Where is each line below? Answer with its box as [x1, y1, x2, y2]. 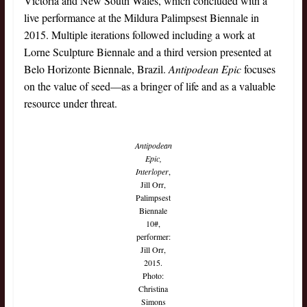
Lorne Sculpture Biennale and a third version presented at [23, 45, 271, 60]
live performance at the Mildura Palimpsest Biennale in [23, 10, 259, 25]
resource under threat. [23, 96, 117, 111]
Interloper [136, 166, 169, 177]
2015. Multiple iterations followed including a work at [23, 27, 255, 42]
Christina [138, 283, 169, 295]
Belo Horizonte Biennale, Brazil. [23, 62, 169, 77]
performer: [136, 231, 171, 243]
